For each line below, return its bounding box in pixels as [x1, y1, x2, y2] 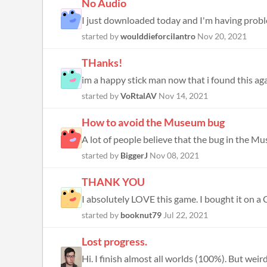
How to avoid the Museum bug [82, 116, 225, 129]
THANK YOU [82, 175, 145, 188]
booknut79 [120, 210, 162, 220]
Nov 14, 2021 [159, 91, 208, 101]
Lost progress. [82, 235, 147, 248]
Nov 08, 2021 [150, 150, 199, 160]
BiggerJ [120, 150, 148, 160]
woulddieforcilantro [120, 31, 195, 41]
